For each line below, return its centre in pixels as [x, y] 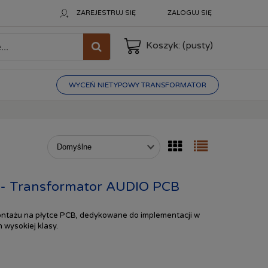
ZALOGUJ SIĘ [190, 13]
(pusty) [198, 45]
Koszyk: [163, 45]
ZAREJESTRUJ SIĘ [106, 13]
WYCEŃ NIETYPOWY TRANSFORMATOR [138, 85]
